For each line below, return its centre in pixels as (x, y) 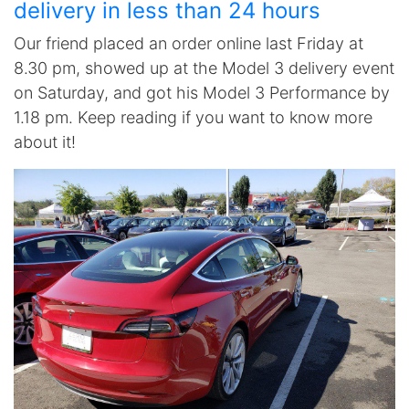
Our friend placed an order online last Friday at (189, 43)
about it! (45, 142)
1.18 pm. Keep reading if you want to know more (193, 117)
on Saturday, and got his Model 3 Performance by (202, 93)
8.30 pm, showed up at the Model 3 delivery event (204, 68)
